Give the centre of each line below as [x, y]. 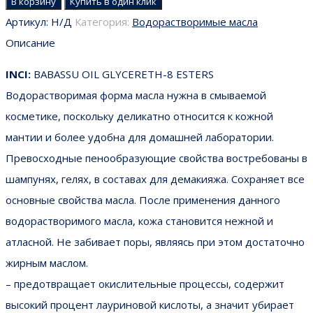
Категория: [103, 21]
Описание [30, 42]
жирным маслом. [47, 262]
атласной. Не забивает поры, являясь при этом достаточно [155, 241]
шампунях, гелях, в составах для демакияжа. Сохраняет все [155, 179]
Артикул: [28, 21]
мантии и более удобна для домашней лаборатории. [140, 137]
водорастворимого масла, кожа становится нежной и [139, 220]
